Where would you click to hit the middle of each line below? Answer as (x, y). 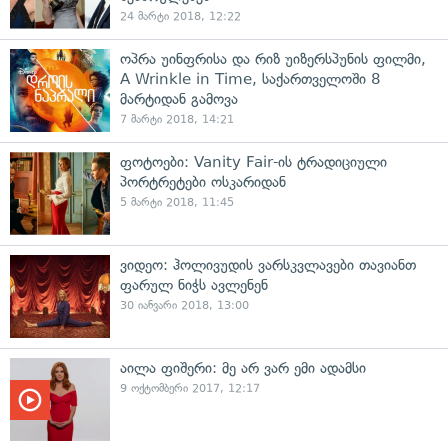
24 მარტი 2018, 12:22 (180, 16)
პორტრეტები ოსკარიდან (203, 182)
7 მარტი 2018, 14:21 (177, 119)
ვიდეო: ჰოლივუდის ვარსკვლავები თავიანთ (268, 265)
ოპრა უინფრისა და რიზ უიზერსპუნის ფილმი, (273, 59)
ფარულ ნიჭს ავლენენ (194, 285)
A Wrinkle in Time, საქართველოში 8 (250, 79)
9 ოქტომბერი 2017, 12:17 (190, 388)
